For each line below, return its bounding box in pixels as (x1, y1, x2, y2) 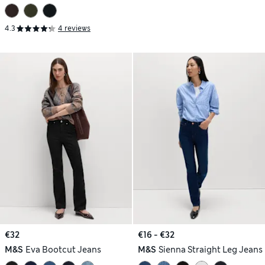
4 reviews (58, 24, 91, 34)
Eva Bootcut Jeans (25, 244, 101, 256)
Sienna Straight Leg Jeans (158, 244, 263, 256)
